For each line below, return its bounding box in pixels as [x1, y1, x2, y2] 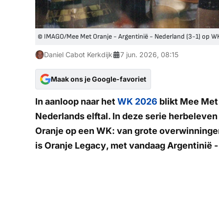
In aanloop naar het [35, 96, 117, 107]
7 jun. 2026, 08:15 [120, 50, 178, 59]
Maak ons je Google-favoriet [51, 74, 146, 83]
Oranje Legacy [44, 140, 106, 151]
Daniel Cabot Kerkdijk [44, 50, 112, 59]
